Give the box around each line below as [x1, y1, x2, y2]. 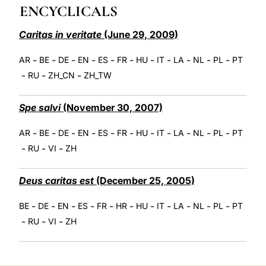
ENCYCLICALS [20, 2, 118, 20]
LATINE [183, 2, 214, 14]
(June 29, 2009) [102, 28, 178, 40]
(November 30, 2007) [61, 101, 163, 113]
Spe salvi [19, 101, 61, 113]
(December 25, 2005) [94, 174, 195, 186]
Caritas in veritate [19, 28, 102, 40]
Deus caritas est [19, 174, 94, 186]
